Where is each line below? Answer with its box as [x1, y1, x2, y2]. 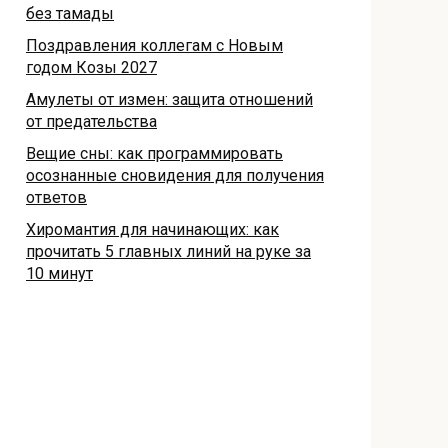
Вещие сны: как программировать [26, 143, 283, 163]
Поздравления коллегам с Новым [26, 35, 283, 55]
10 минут [26, 263, 93, 283]
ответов [26, 187, 87, 207]
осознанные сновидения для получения [26, 165, 324, 185]
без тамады [26, 3, 114, 23]
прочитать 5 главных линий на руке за [26, 241, 311, 261]
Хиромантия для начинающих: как [26, 219, 279, 239]
